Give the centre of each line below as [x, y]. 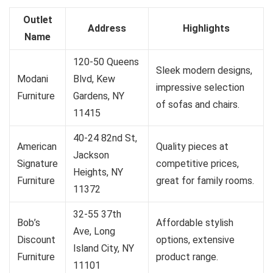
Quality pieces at [192, 147]
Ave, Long [94, 232]
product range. [187, 257]
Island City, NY [104, 249]
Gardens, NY [99, 96]
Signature [37, 164]
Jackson [91, 155]
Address [107, 29]
